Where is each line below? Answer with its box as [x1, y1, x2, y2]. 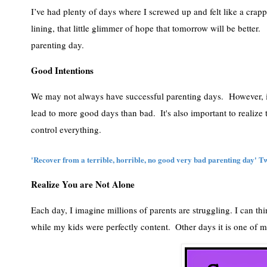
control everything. [31, 123, 104, 135]
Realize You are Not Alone [31, 178, 135, 191]
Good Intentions [31, 64, 94, 77]
